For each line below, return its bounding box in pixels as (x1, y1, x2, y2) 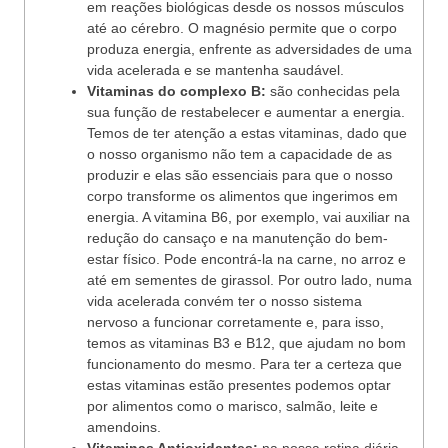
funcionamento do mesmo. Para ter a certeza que (87, 356, 402, 372)
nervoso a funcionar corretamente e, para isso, (87, 314, 384, 330)
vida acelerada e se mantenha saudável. (87, 62, 344, 78)
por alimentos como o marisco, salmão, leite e (87, 398, 378, 414)
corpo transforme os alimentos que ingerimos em (87, 188, 398, 204)
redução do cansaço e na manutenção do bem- (87, 230, 388, 246)
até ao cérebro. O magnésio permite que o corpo (87, 20, 397, 36)
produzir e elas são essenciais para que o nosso (87, 167, 393, 183)
